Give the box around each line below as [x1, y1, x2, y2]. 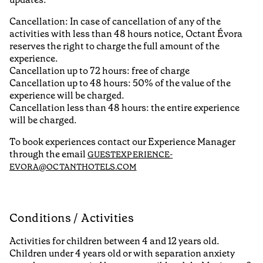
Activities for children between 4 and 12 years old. [9, 234, 220, 247]
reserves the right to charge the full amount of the [9, 40, 220, 53]
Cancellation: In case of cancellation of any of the [9, 15, 221, 28]
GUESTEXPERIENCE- [87, 149, 173, 160]
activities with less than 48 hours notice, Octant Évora [9, 28, 242, 41]
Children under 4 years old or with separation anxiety [9, 247, 235, 259]
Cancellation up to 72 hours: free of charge [9, 65, 190, 77]
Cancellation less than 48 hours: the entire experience [9, 102, 240, 114]
